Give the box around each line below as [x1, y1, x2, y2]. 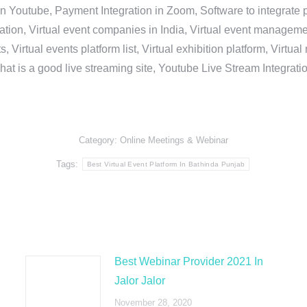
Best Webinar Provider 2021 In [114, 256, 263, 267]
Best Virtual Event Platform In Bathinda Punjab [86, 160, 245, 168]
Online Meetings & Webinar [120, 135, 228, 145]
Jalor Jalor [114, 275, 165, 286]
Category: [79, 135, 120, 145]
